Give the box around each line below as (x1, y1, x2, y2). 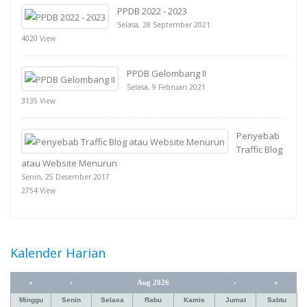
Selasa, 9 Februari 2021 (127, 82, 206, 93)
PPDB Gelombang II (127, 67, 206, 80)
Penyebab (236, 130, 280, 143)
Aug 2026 (136, 278, 169, 287)
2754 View (21, 186, 56, 196)
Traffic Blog (236, 143, 282, 156)
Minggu (19, 296, 43, 304)
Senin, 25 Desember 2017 (21, 172, 110, 182)
